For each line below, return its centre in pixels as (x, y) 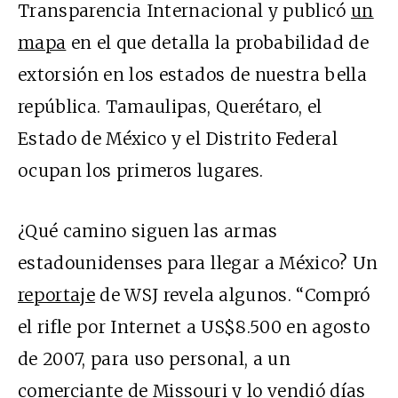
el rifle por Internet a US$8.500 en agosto (194, 327)
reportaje (57, 295)
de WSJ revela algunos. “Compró (233, 295)
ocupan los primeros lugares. (141, 171)
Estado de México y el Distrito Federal (178, 139)
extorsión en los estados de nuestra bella (193, 75)
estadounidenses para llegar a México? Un (198, 263)
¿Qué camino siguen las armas (148, 231)
